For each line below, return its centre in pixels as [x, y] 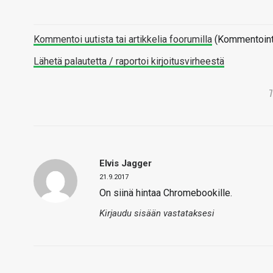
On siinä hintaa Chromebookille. [166, 193]
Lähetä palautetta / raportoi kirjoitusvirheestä [129, 61]
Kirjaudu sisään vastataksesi [157, 213]
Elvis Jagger [126, 163]
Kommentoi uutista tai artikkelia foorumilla [123, 39]
